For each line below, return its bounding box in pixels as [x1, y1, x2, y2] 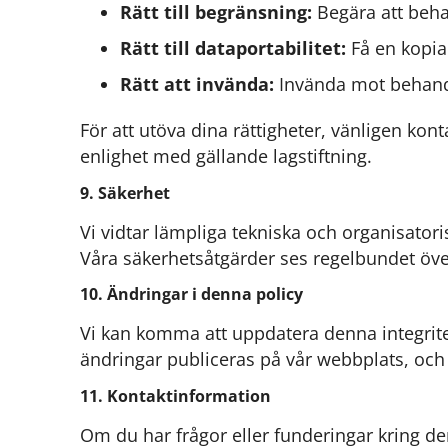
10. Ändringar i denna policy [80, 283, 303, 306]
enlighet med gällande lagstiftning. [80, 144, 372, 169]
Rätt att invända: [120, 72, 274, 97]
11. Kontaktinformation [80, 384, 271, 407]
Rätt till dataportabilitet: [120, 36, 346, 61]
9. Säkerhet [80, 181, 170, 204]
